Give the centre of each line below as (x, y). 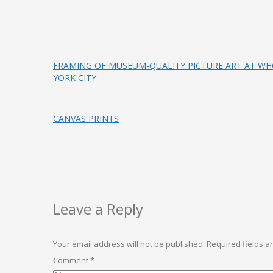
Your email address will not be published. (129, 243)
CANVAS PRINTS (86, 119)
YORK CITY (75, 78)
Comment (72, 260)
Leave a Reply (98, 208)
